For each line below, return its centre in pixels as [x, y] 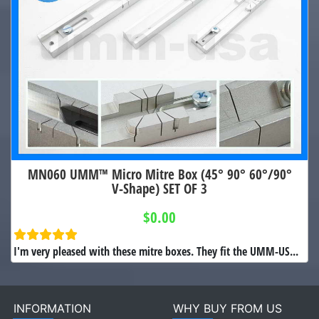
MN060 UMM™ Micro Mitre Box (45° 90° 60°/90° [159, 174]
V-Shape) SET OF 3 [159, 189]
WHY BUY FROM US [228, 308]
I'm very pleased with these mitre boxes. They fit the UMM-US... [156, 251]
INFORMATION [52, 308]
